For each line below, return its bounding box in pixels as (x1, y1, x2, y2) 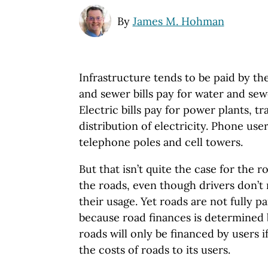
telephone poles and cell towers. (79, 135, 243, 150)
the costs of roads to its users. (79, 243, 230, 257)
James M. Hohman (132, 14, 224, 29)
